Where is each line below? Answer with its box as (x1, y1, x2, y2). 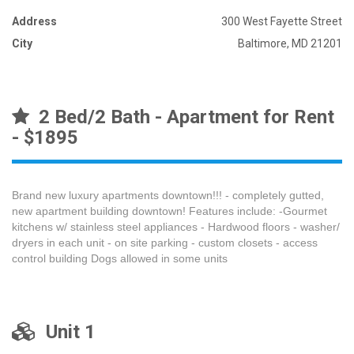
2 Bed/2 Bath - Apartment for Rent (29, 106, 334, 128)
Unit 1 (36, 321, 96, 343)
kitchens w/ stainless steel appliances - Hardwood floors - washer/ (12, 220, 340, 233)
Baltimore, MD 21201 (238, 37, 342, 50)
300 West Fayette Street (221, 15, 342, 28)
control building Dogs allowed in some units (12, 252, 228, 265)
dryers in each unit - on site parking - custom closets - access (12, 236, 318, 249)
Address (12, 15, 57, 28)
